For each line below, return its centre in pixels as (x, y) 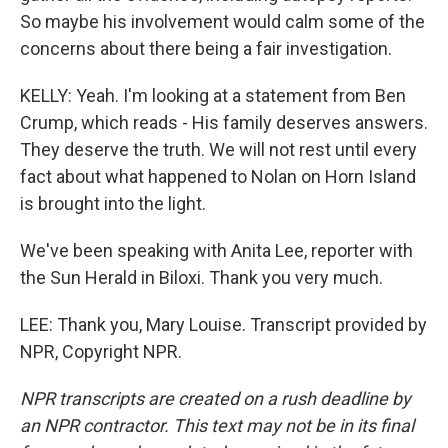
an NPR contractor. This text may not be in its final (217, 425)
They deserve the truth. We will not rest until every (218, 149)
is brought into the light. (113, 203)
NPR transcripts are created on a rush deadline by (215, 398)
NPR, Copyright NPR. (101, 351)
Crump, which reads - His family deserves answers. (224, 122)
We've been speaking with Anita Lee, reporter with (216, 250)
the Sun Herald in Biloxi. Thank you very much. (201, 277)
